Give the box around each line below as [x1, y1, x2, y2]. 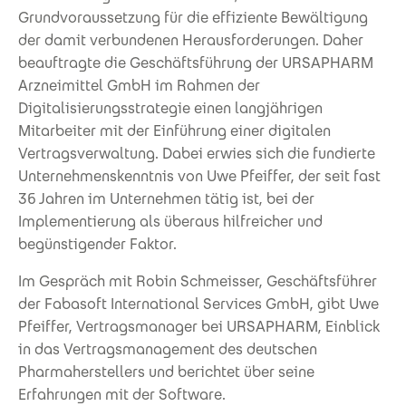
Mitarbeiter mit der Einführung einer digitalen [18, 121, 331, 140]
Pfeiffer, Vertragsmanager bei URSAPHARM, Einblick [18, 316, 380, 336]
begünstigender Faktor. [18, 234, 177, 254]
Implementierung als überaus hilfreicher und [18, 211, 323, 231]
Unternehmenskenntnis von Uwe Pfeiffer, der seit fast [18, 166, 381, 186]
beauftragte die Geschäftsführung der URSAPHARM [18, 53, 373, 72]
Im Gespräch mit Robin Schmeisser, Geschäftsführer [18, 271, 377, 291]
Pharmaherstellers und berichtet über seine [18, 362, 314, 382]
